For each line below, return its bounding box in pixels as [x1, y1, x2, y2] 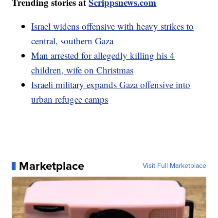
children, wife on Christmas [31, 64, 134, 76]
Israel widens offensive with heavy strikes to [31, 20, 194, 33]
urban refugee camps [31, 93, 109, 106]
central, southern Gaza [31, 35, 114, 47]
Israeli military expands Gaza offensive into [31, 78, 191, 91]
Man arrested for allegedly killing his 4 [31, 49, 175, 62]
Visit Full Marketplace [142, 161, 206, 171]
